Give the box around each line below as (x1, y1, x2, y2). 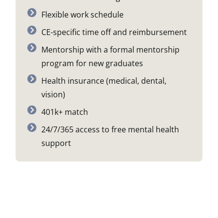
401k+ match (41, 107, 88, 117)
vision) (41, 89, 65, 100)
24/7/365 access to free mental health (41, 124, 179, 135)
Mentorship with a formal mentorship (41, 44, 180, 55)
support (41, 138, 71, 148)
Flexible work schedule (41, 9, 124, 20)
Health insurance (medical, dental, (41, 75, 166, 86)
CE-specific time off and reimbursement (41, 27, 187, 37)
